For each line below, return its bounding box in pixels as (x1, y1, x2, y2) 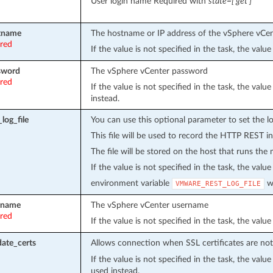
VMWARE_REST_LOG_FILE (175, 179, 261, 188)
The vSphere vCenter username (90, 200, 208, 210)
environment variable (90, 178, 172, 188)
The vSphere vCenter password (90, 66, 208, 76)
